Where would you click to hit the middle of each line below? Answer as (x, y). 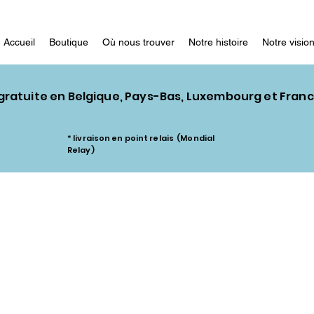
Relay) (81, 150)
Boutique (69, 42)
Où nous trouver (138, 42)
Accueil (19, 42)
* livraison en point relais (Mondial (141, 138)
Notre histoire (218, 42)
